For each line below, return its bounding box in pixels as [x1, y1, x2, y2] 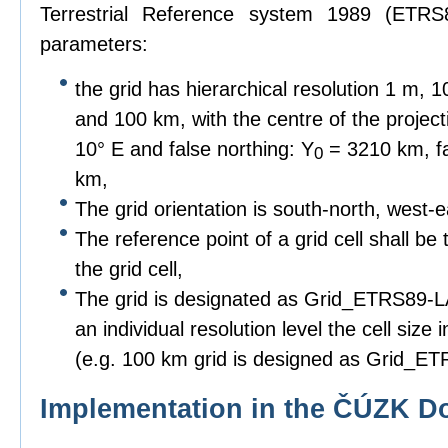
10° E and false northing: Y [75, 138, 314, 160]
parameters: [40, 33, 148, 55]
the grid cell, [75, 258, 183, 280]
